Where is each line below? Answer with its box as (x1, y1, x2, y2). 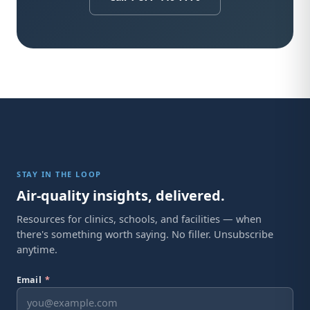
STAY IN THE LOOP (17, 169, 102, 179)
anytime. (17, 242, 57, 256)
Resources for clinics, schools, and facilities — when (17, 212, 262, 226)
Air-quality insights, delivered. (17, 186, 225, 205)
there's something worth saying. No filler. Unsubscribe (17, 227, 273, 241)
